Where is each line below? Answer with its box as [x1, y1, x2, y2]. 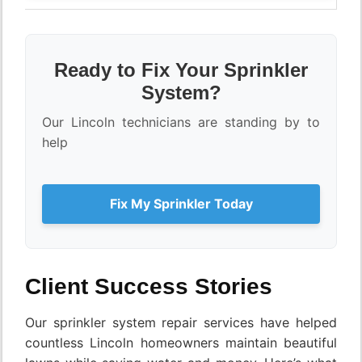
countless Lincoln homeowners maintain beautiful [25, 335, 337, 351]
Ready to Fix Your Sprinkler [54, 59, 308, 82]
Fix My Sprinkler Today [109, 196, 253, 213]
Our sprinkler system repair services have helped [25, 314, 337, 331]
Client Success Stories [25, 274, 272, 300]
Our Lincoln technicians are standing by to [42, 114, 320, 131]
